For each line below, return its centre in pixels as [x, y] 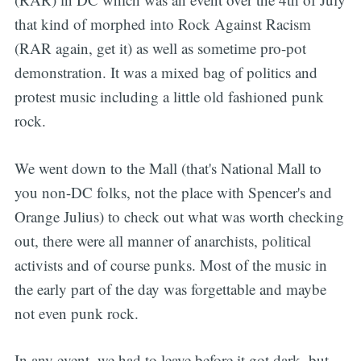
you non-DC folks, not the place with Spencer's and [173, 192]
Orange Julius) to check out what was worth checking [179, 216]
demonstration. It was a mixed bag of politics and [166, 73]
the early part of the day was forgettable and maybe [170, 288]
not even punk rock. [76, 313]
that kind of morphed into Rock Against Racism [162, 24]
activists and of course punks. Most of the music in [170, 264]
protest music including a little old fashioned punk [169, 97]
